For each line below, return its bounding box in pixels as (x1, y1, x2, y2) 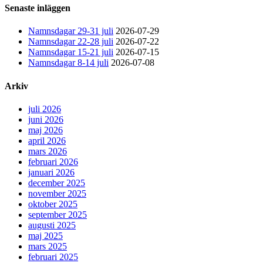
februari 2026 (28, 156, 78, 167)
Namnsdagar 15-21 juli (28, 47, 113, 58)
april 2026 (28, 135, 66, 146)
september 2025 (28, 209, 87, 220)
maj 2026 (28, 124, 63, 135)
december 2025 (28, 177, 85, 188)
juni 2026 (28, 114, 63, 124)
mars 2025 (28, 241, 67, 251)
